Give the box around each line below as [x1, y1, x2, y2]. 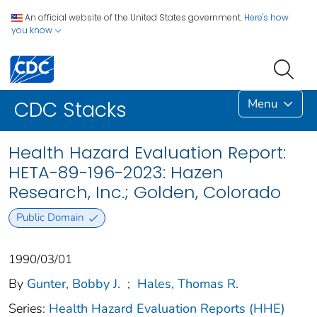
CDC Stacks [14, 96, 127, 125]
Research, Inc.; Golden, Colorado [8, 180, 281, 204]
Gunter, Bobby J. [27, 275, 120, 292]
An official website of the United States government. [25, 11, 242, 23]
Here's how [244, 11, 289, 23]
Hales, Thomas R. [137, 275, 238, 292]
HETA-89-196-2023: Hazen [8, 161, 224, 185]
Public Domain [16, 210, 83, 225]
